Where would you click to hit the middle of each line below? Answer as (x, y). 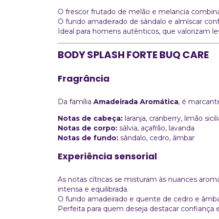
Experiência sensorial (107, 156)
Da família (76, 101)
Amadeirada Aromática (136, 101)
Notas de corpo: (88, 128)
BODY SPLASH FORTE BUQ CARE (133, 55)
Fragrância (84, 78)
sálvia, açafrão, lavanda (156, 128)
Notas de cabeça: (90, 118)
